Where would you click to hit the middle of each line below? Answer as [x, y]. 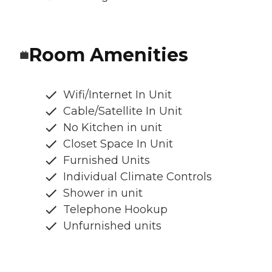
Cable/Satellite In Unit [123, 111]
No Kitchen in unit [113, 127]
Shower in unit [103, 193]
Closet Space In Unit [118, 144]
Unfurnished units [112, 226]
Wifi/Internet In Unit [117, 94]
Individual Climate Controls [138, 176]
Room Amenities [109, 55]
